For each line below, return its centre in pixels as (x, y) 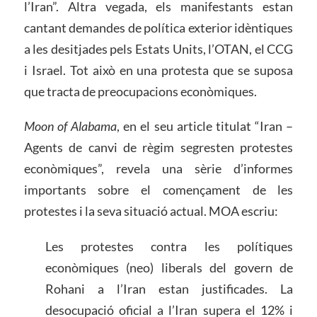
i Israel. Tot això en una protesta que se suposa (158, 70)
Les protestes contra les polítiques (169, 247)
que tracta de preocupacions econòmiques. (140, 91)
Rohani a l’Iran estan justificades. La (169, 289)
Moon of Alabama (70, 126)
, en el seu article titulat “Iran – (205, 126)
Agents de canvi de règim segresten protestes (158, 148)
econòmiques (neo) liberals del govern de (169, 268)
